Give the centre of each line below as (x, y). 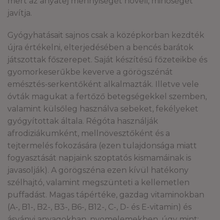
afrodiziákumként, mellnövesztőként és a (89, 134)
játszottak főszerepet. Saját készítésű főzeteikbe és (107, 60)
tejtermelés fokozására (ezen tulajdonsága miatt (102, 146)
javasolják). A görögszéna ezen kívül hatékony (98, 170)
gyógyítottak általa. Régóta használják (83, 121)
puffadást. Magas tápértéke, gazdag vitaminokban (106, 195)
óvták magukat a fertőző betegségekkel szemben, (107, 97)
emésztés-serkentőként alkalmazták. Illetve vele (103, 84)
